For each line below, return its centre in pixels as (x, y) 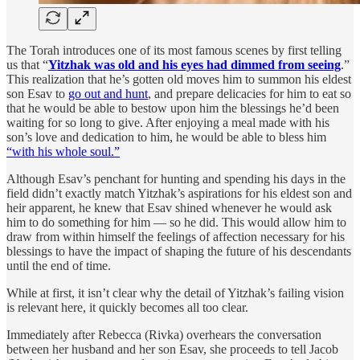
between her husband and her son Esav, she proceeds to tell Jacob (172, 349)
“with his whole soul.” (63, 151)
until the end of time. (59, 265)
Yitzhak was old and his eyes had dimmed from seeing (194, 64)
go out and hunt (108, 93)
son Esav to (37, 93)
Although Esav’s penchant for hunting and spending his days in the (176, 178)
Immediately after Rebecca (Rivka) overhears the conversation (164, 334)
